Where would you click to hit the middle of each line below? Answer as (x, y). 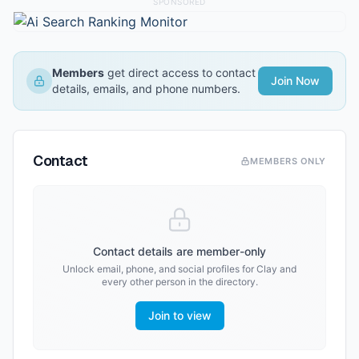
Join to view (179, 315)
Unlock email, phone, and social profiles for (159, 269)
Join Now (295, 81)
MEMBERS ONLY (288, 161)
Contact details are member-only (179, 251)
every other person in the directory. (179, 282)
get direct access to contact (180, 73)
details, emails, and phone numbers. (146, 89)
